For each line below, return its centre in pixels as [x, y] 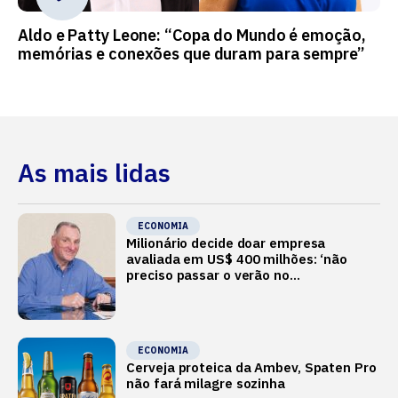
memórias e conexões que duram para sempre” [191, 54]
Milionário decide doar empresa [226, 243]
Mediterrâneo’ [171, 291]
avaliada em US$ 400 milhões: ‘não [237, 259]
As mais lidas [94, 173]
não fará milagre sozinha [206, 384]
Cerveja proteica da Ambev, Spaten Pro [251, 368]
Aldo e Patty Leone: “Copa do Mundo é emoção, [192, 36]
